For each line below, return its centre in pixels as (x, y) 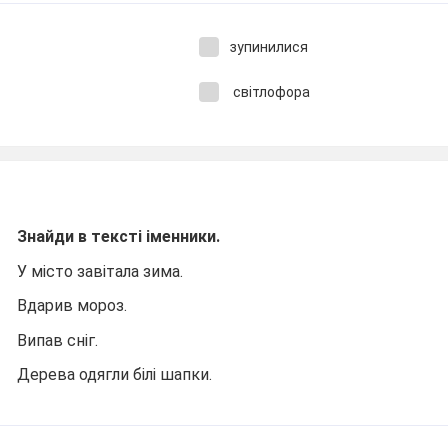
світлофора (269, 91)
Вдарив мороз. (72, 305)
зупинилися (268, 47)
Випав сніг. (58, 340)
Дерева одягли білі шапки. (115, 374)
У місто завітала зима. (100, 271)
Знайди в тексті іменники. (119, 236)
